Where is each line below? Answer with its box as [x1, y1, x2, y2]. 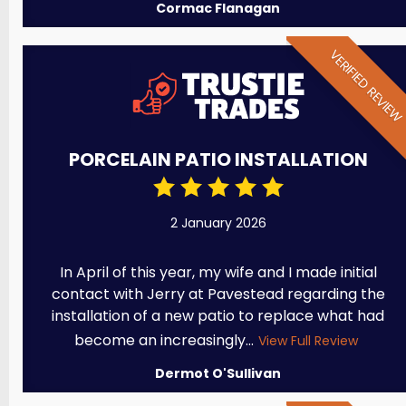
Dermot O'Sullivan [155, 364, 282, 383]
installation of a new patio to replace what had [52, 305, 385, 327]
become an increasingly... [73, 330, 254, 352]
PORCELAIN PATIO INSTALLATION [68, 147, 368, 173]
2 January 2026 [169, 214, 266, 233]
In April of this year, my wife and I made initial [59, 262, 377, 284]
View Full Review [257, 332, 358, 351]
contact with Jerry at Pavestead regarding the [51, 284, 385, 305]
